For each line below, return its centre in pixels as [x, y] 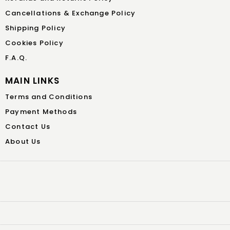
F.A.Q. [16, 58]
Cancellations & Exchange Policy [71, 13]
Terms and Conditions [49, 97]
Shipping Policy [35, 28]
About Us [23, 142]
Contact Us [28, 127]
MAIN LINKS [32, 81]
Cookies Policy [34, 43]
